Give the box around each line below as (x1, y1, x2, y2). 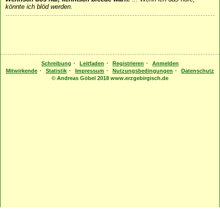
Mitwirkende (6, 68, 37, 74)
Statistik (46, 68, 67, 74)
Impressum (75, 68, 104, 74)
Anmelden (152, 60, 179, 67)
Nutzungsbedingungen (112, 68, 173, 74)
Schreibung (41, 60, 71, 67)
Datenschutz (181, 68, 214, 74)
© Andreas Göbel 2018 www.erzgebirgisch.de (52, 75, 168, 82)
